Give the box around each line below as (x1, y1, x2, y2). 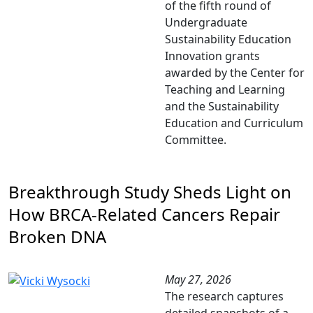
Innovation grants (165, 48, 260, 64)
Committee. (165, 132, 226, 147)
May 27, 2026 (165, 272, 231, 287)
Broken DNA (8, 225, 106, 248)
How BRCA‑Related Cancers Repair (8, 203, 280, 226)
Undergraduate (165, 15, 247, 30)
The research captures (165, 289, 284, 304)
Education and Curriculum (165, 115, 303, 131)
